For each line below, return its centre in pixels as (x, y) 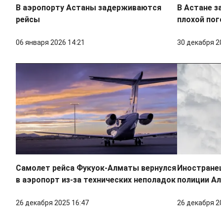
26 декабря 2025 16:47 (52, 203)
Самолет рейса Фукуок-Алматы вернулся (96, 168)
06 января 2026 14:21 (50, 43)
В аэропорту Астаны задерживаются (89, 8)
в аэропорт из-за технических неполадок (96, 180)
